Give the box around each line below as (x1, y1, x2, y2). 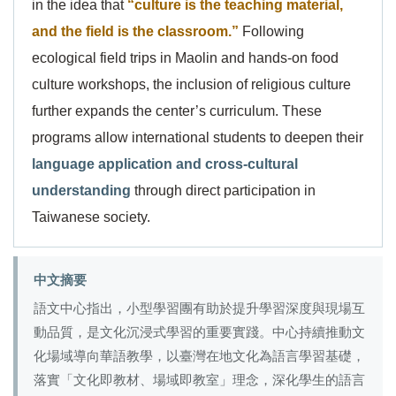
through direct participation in (131, 183, 316, 198)
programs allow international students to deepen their (32, 130, 363, 145)
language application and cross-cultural (32, 156, 298, 171)
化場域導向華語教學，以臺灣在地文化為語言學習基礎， (34, 349, 365, 363)
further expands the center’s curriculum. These (32, 103, 322, 118)
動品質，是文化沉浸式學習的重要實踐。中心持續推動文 (34, 325, 365, 339)
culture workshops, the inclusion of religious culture (32, 77, 351, 92)
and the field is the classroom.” (32, 24, 239, 39)
